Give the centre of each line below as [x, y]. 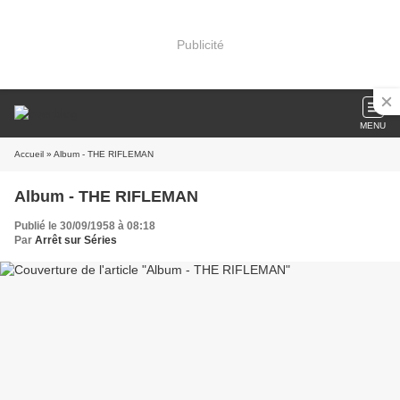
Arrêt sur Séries [76, 240]
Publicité [200, 44]
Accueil [29, 154]
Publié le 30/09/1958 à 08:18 [85, 226]
